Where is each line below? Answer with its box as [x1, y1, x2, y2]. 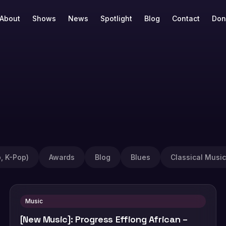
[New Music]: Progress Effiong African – [20, 213, 188, 225]
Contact [172, 14, 200, 23]
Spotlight [100, 14, 132, 23]
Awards [49, 153, 75, 161]
